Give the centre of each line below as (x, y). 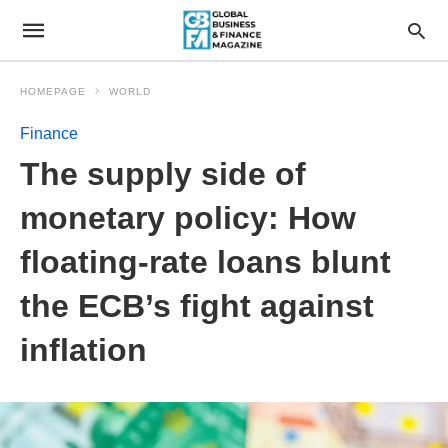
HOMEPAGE (53, 91)
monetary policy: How (188, 218)
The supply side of (163, 174)
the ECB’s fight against (197, 306)
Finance (49, 133)
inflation (83, 350)
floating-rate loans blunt (205, 262)
